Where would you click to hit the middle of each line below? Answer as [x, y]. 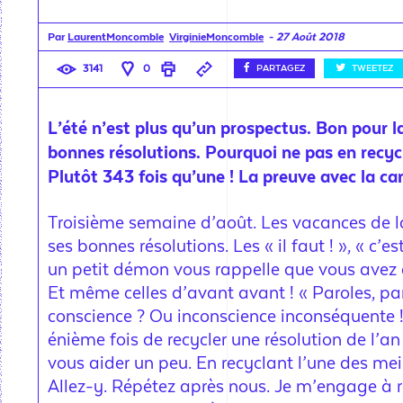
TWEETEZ [372, 68]
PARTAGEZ [281, 68]
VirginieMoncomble [216, 37]
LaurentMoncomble [116, 37]
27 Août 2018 [310, 37]
